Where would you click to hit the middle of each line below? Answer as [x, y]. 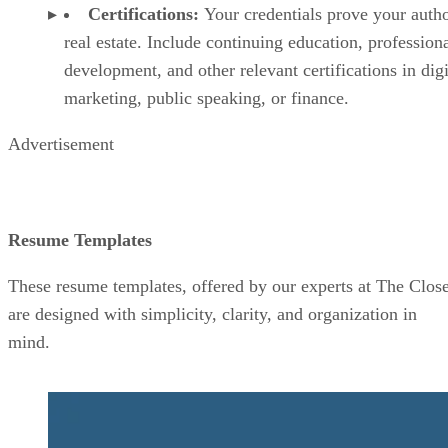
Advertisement [61, 143]
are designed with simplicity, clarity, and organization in [212, 313]
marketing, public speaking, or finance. [209, 97]
